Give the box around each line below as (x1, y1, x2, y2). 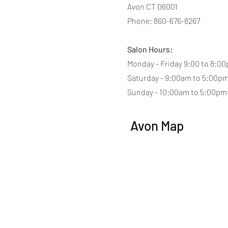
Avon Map (130, 118, 184, 133)
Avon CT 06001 (127, 2, 178, 11)
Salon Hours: (127, 44, 173, 54)
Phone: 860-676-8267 (127, 16, 200, 25)
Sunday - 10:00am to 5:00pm (127, 87, 227, 97)
